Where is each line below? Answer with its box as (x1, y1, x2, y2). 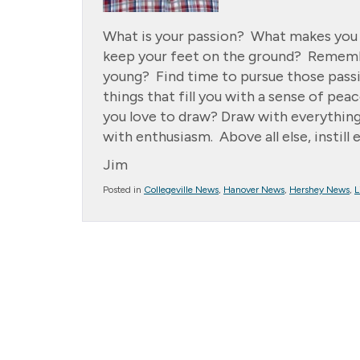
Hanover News (223, 184, 284, 195)
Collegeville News (144, 184, 219, 195)
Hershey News (289, 184, 350, 195)
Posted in (103, 184, 144, 195)
